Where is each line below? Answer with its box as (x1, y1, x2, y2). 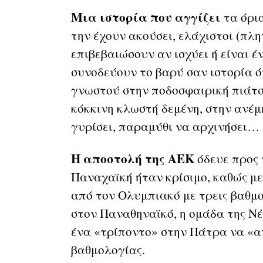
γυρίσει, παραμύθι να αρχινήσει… (70, 117, 259, 134)
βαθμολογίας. (70, 241, 145, 258)
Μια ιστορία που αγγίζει (70, 8, 221, 26)
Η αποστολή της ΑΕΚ (70, 149, 194, 167)
